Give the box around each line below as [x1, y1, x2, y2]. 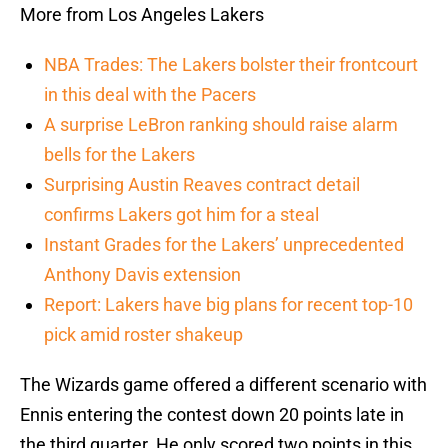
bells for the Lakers [44, 144, 195, 166]
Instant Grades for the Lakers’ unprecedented [44, 234, 404, 256]
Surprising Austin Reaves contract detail [44, 174, 360, 196]
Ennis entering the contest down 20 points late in [20, 404, 404, 426]
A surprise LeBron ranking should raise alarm [44, 114, 398, 136]
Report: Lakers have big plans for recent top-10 [44, 294, 413, 316]
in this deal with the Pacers [44, 84, 256, 106]
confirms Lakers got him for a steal [44, 204, 319, 226]
